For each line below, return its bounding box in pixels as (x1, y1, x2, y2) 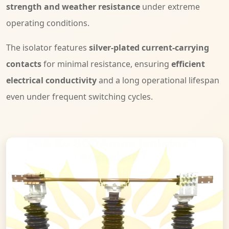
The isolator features (6, 42, 89, 54)
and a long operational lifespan (97, 75, 219, 86)
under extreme (140, 1, 200, 13)
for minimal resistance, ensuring (41, 58, 171, 70)
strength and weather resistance (6, 1, 140, 13)
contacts (6, 58, 41, 70)
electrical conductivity (6, 75, 97, 86)
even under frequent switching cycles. (6, 91, 153, 103)
